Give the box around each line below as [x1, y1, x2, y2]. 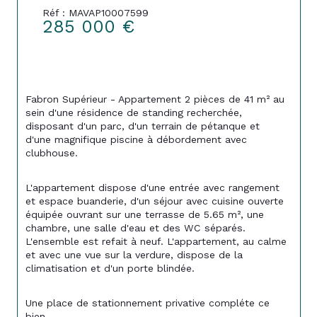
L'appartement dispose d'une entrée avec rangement [25, 182, 283, 194]
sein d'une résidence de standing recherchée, [25, 106, 246, 118]
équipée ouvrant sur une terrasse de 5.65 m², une [25, 209, 267, 221]
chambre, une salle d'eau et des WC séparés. [25, 222, 249, 234]
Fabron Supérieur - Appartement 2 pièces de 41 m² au [25, 93, 288, 105]
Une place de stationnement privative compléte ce [25, 297, 273, 309]
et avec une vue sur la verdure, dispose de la [25, 249, 246, 261]
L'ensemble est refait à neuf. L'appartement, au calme [25, 236, 290, 248]
